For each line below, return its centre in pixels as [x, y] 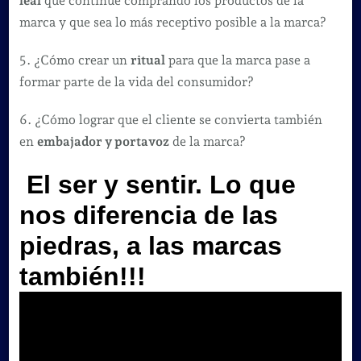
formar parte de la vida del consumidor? [136, 81]
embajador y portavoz [103, 141]
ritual [147, 60]
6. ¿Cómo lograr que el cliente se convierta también [170, 119]
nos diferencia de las [148, 216]
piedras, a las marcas [150, 246]
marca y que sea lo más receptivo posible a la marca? [172, 22]
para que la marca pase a [237, 60]
